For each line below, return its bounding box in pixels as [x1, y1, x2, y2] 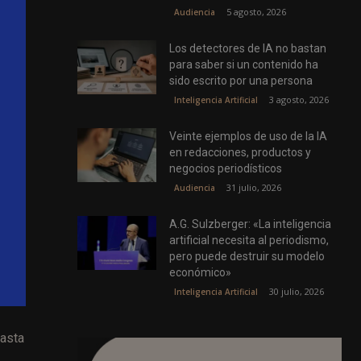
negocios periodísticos [169, 161, 283, 175]
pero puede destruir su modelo [169, 249, 326, 263]
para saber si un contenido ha [169, 57, 319, 71]
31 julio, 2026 [226, 180, 282, 193]
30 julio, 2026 [269, 284, 325, 297]
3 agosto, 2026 [269, 93, 330, 106]
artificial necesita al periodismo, [169, 233, 330, 247]
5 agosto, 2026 [226, 5, 287, 18]
